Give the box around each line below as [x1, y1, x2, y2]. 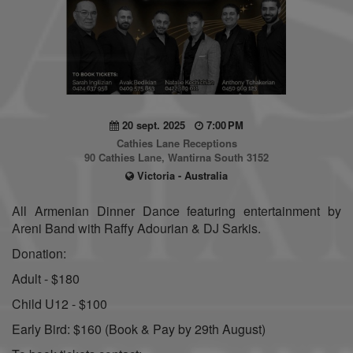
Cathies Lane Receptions [116, 135, 237, 150]
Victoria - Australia [134, 167, 228, 183]
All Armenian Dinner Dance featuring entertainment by [12, 201, 341, 220]
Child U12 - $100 [12, 294, 107, 313]
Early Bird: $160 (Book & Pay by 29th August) [12, 319, 266, 338]
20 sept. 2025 [119, 117, 195, 132]
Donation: [12, 243, 66, 262]
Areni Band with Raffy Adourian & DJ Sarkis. [12, 218, 261, 237]
